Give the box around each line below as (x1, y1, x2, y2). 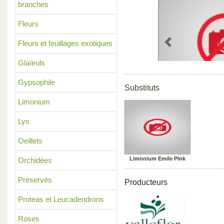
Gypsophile (18, 78, 55, 86)
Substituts (124, 83, 159, 92)
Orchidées (18, 156, 52, 164)
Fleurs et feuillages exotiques (18, 39, 112, 47)
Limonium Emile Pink (129, 155, 185, 161)
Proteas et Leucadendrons (18, 195, 104, 203)
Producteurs (124, 178, 167, 186)
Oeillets (18, 136, 42, 145)
